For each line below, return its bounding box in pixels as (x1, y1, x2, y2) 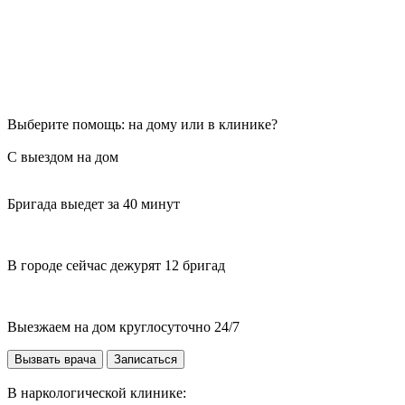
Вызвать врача (14, 353, 96, 367)
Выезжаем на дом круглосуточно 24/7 (7, 319, 240, 335)
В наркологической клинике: (7, 385, 186, 401)
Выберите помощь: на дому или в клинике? (7, 117, 278, 133)
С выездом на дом (7, 149, 118, 165)
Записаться (114, 353, 177, 367)
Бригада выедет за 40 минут (7, 196, 180, 212)
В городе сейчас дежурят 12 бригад (7, 258, 225, 274)
